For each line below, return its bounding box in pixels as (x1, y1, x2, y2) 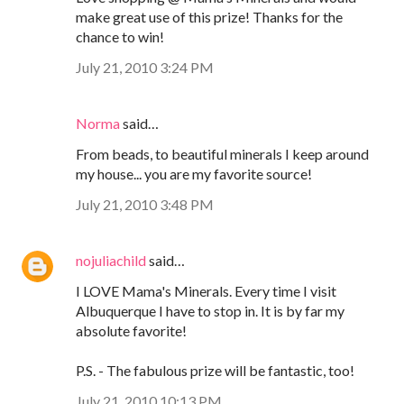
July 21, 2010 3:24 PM (76, 58, 214, 76)
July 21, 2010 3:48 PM (76, 195, 214, 213)
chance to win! (76, 27, 164, 45)
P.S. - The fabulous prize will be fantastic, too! (76, 361, 354, 379)
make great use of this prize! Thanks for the (76, 7, 343, 25)
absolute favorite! (76, 321, 187, 339)
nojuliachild (76, 251, 146, 269)
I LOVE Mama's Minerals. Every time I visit (76, 281, 336, 299)
